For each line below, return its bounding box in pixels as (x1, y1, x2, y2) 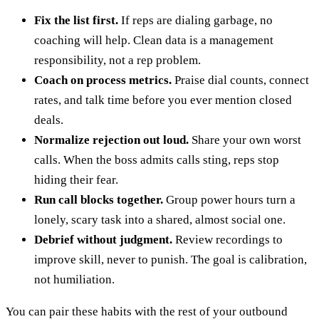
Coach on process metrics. (34, 73, 172, 87)
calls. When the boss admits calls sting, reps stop (34, 152, 279, 167)
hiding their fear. (34, 172, 118, 187)
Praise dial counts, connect (172, 73, 309, 87)
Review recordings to (172, 232, 283, 246)
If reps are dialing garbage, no (118, 13, 273, 27)
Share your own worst (189, 132, 301, 147)
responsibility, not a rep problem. (34, 53, 201, 67)
